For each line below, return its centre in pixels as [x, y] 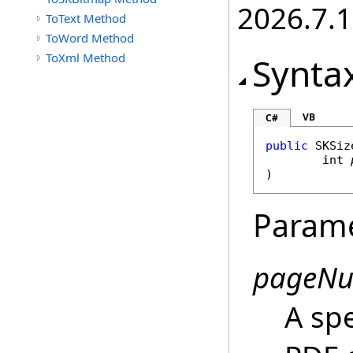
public [287, 146]
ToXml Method [85, 58]
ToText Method [86, 18]
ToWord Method [90, 38]
